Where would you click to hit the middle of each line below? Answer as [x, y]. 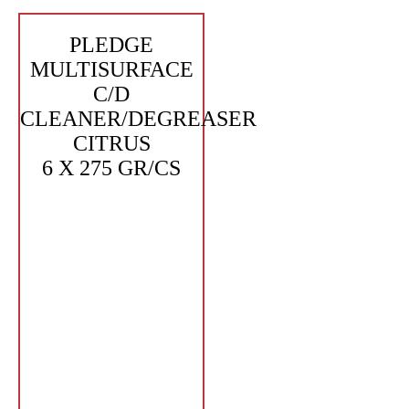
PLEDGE [111, 45]
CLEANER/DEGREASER [138, 119]
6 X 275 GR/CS [111, 168]
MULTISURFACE [111, 69]
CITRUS [111, 143]
